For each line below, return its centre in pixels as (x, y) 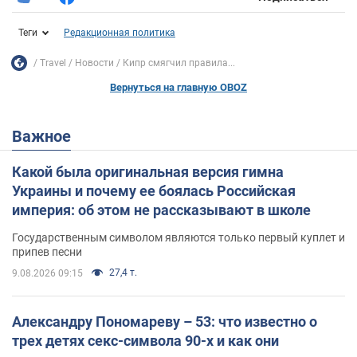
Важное (47, 137)
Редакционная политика (120, 33)
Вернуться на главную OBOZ (178, 88)
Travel (53, 63)
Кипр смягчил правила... (179, 63)
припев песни (47, 252)
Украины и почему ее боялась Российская (154, 191)
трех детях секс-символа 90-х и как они (145, 341)
